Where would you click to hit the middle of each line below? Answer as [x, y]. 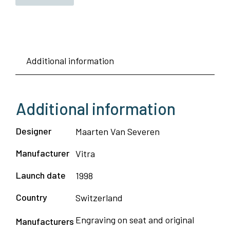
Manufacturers [45, 222]
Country [32, 197]
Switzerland [99, 198]
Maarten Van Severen [118, 132]
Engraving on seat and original [135, 220]
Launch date [41, 175]
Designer [34, 131]
